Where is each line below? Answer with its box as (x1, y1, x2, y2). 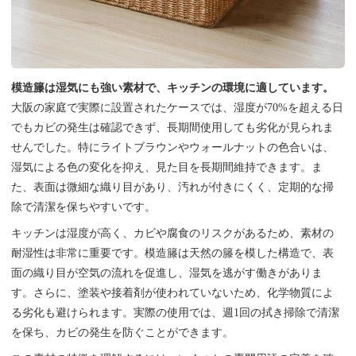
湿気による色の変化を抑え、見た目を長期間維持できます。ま (11, 161, 323, 173)
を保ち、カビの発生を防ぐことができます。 (11, 326, 234, 339)
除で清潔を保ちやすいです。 (11, 200, 157, 213)
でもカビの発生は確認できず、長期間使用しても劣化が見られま (11, 121, 335, 133)
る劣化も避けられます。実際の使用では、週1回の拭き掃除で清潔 (11, 306, 340, 319)
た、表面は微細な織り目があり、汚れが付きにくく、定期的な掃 (11, 180, 335, 193)
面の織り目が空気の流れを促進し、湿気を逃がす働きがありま (11, 266, 323, 279)
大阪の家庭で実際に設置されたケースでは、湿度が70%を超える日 (11, 101, 344, 114)
